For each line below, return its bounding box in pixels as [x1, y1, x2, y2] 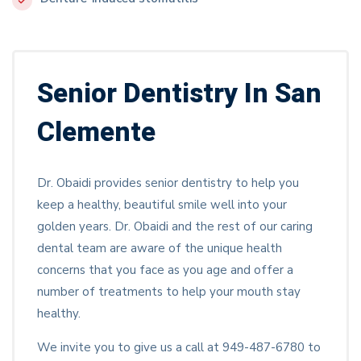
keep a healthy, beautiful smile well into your [37, 197, 287, 214]
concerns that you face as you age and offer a [37, 262, 293, 279]
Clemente [37, 113, 156, 153]
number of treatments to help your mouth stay [37, 284, 301, 301]
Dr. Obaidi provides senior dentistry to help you [37, 175, 299, 192]
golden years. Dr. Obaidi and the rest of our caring [37, 218, 313, 235]
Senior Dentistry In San [37, 74, 322, 114]
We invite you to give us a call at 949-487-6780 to [37, 339, 321, 356]
